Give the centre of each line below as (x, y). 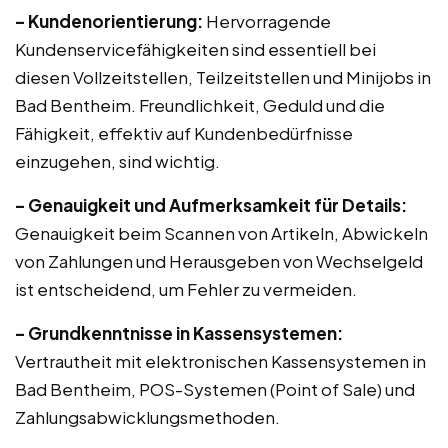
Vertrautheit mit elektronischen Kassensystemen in (220, 361)
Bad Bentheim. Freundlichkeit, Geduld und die (200, 105)
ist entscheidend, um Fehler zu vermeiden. (186, 289)
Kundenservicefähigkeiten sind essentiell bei (195, 49)
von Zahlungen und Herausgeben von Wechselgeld (219, 261)
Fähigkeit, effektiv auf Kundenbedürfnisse (184, 133)
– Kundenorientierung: (109, 21)
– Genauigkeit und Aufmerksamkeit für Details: (211, 205)
